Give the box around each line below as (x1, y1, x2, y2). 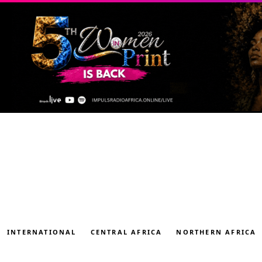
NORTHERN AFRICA (176, 227, 257, 237)
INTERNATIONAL (7, 227, 77, 237)
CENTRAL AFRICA (90, 227, 163, 237)
